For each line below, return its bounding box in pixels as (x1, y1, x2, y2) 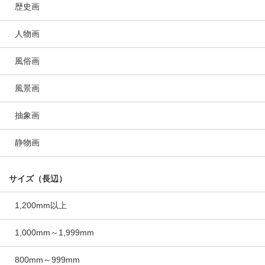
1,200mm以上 (15, 201, 67, 210)
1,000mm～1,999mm (15, 228, 94, 237)
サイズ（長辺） (9, 174, 67, 183)
